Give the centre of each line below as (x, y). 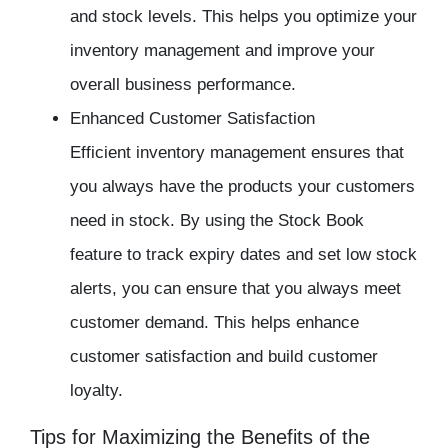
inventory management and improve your (222, 51)
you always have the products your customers (242, 187)
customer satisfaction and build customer (224, 357)
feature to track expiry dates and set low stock (243, 255)
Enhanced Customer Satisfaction (192, 119)
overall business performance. (183, 85)
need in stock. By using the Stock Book (217, 221)
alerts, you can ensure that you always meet (235, 289)
